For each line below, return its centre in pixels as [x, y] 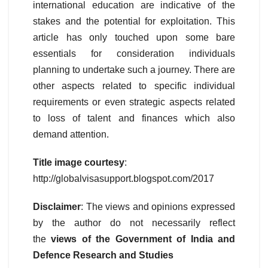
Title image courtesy [79, 163]
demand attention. [71, 135]
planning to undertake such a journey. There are [134, 70]
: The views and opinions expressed [158, 207]
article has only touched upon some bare [134, 38]
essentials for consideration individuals [134, 54]
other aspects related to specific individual [134, 86]
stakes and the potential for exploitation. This [134, 22]
